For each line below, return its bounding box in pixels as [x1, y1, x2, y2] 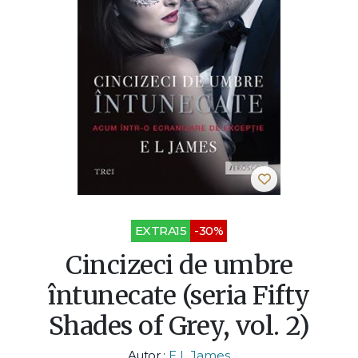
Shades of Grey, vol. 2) [48, 310, 310, 343]
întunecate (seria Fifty [48, 280, 310, 312]
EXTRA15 [134, 223, 187, 239]
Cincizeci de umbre [66, 249, 292, 282]
